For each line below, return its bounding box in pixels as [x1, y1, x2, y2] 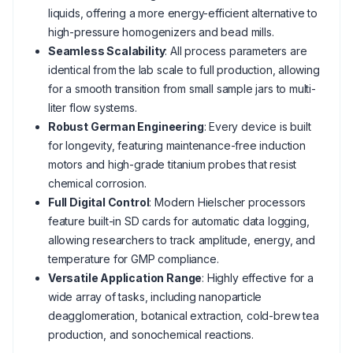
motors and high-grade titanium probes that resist [48, 158, 297, 171]
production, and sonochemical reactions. [48, 328, 254, 341]
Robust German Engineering [48, 120, 204, 133]
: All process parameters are [165, 44, 307, 58]
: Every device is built [203, 120, 311, 133]
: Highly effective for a [202, 271, 314, 284]
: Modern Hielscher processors [149, 195, 307, 209]
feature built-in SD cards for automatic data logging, [48, 214, 310, 228]
